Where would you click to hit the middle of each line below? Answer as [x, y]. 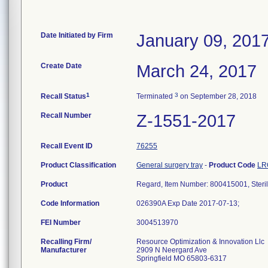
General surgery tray [170, 165]
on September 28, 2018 [217, 96]
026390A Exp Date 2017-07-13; [188, 203]
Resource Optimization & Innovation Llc [200, 242]
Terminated [156, 96]
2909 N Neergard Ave [172, 250]
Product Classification [78, 165]
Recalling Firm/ [66, 242]
